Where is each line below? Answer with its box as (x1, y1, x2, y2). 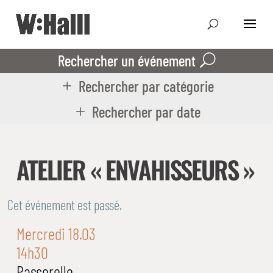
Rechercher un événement (57, 51, 196, 69)
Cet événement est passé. (7, 197, 122, 213)
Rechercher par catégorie (79, 77, 214, 95)
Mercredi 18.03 (16, 224, 96, 243)
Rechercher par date (92, 102, 201, 121)
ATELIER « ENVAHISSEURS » (16, 151, 254, 188)
